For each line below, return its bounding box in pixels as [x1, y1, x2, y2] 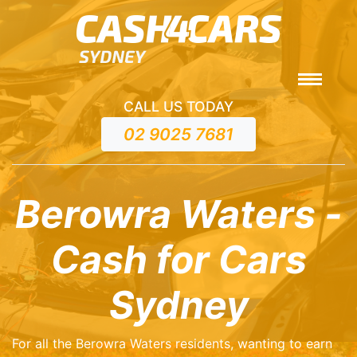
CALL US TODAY [124, 98, 233, 116]
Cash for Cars [50, 236, 307, 284]
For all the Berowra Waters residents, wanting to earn [12, 335, 332, 352]
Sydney [108, 281, 249, 329]
